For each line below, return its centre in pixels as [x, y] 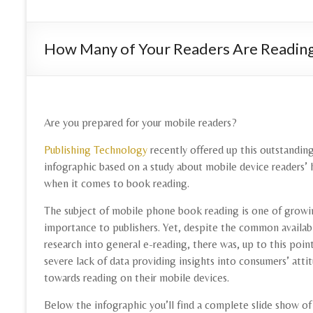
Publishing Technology [97, 150]
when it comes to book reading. [117, 184]
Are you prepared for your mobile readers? [140, 123]
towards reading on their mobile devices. [137, 278]
